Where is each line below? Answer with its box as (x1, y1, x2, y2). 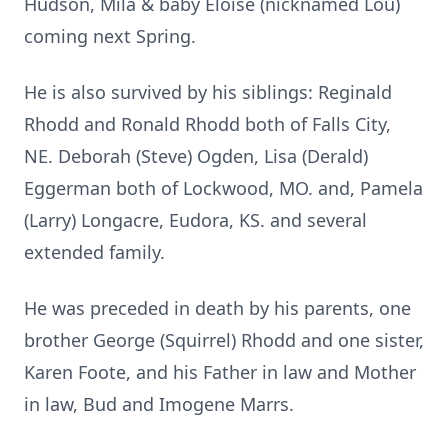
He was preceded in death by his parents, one (24, 296, 411, 320)
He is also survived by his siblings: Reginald (24, 80, 392, 104)
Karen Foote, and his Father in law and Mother (24, 360, 416, 384)
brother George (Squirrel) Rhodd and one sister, (24, 328, 424, 352)
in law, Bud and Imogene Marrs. (24, 392, 294, 416)
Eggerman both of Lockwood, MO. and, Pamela (24, 176, 423, 200)
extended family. (24, 240, 165, 264)
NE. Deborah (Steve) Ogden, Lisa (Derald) (24, 144, 368, 168)
